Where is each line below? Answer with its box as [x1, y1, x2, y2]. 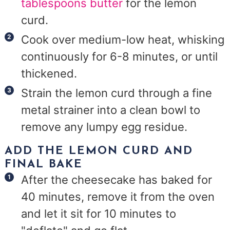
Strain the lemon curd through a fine [21, 86, 213, 100]
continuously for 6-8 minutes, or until [21, 49, 218, 63]
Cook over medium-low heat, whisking [21, 32, 225, 46]
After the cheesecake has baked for [21, 172, 213, 186]
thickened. [21, 66, 78, 80]
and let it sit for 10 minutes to [21, 206, 177, 220]
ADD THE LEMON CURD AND [5, 145, 194, 157]
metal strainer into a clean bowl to [21, 103, 201, 117]
